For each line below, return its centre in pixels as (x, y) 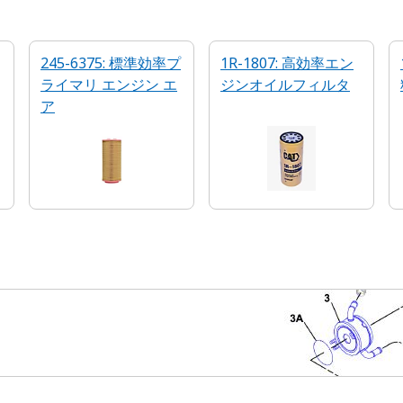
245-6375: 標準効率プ (111, 63)
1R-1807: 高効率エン (287, 63)
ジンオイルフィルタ (285, 85)
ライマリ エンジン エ (109, 85)
